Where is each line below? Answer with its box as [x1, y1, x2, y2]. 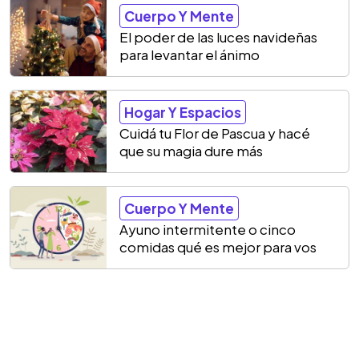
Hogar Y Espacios [124, 103, 241, 121]
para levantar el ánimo [119, 46, 260, 63]
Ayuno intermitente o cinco [119, 220, 296, 238]
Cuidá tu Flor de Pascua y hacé [119, 124, 310, 142]
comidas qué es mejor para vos [119, 238, 317, 256]
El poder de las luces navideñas [119, 28, 317, 46]
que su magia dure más [119, 142, 263, 159]
